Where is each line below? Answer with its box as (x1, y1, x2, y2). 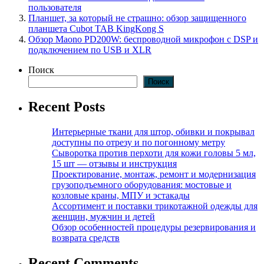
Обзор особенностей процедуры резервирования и (52, 222, 256, 233)
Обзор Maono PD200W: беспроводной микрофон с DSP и (28, 34, 258, 44)
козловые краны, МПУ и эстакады (52, 190, 190, 201)
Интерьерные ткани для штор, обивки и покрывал (52, 127, 255, 137)
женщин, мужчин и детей (52, 212, 155, 222)
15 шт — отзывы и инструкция (52, 159, 177, 169)
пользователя (28, 2, 81, 12)
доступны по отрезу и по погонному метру (52, 137, 225, 148)
